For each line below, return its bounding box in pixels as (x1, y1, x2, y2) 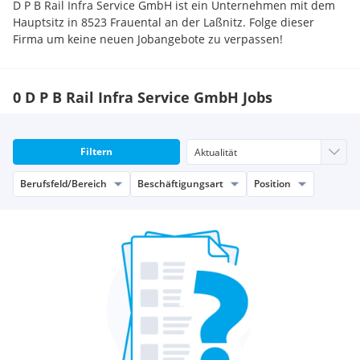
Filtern (80, 145, 112, 158)
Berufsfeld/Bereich (20, 177, 107, 190)
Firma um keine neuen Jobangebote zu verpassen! (13, 31, 283, 47)
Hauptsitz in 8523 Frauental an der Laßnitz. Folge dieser (13, 14, 314, 30)
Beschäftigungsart (137, 177, 223, 190)
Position (254, 177, 291, 190)
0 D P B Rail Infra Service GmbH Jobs (13, 88, 272, 107)
